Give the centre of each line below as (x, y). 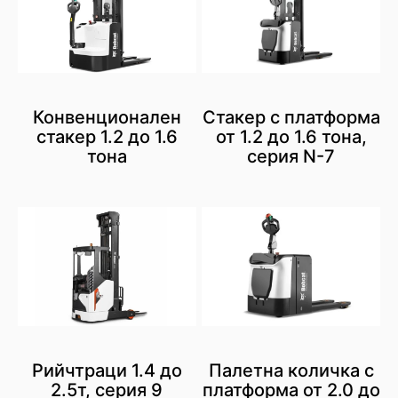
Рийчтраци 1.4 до (107, 370)
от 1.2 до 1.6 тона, (291, 136)
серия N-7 (291, 156)
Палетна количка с (291, 370)
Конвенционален (107, 117)
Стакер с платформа (291, 117)
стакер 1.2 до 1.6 (107, 136)
